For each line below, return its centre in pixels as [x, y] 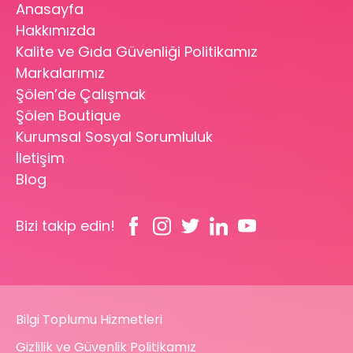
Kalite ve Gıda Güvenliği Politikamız [137, 51]
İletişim [40, 158]
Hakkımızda [56, 30]
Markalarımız [60, 72]
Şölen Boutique [68, 115]
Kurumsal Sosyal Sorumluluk [114, 136]
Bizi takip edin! [65, 225]
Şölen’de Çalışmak [81, 94]
